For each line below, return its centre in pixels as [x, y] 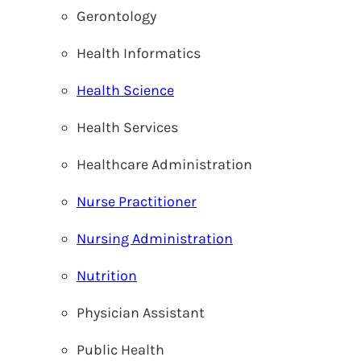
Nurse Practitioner [137, 201]
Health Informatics [139, 53]
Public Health [120, 350]
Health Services [127, 127]
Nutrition [107, 276]
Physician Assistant [141, 313]
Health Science [125, 90]
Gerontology [116, 16]
